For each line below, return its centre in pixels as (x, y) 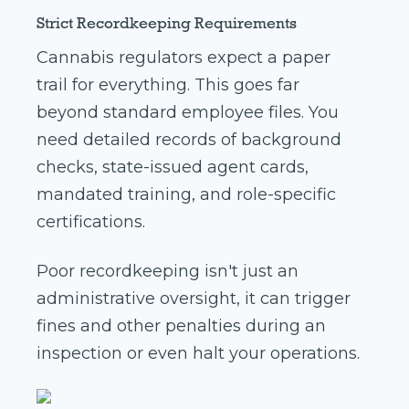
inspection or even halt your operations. (198, 354)
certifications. (93, 222)
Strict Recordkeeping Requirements (167, 23)
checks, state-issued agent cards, (173, 168)
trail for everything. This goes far (168, 85)
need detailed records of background (189, 140)
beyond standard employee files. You (188, 113)
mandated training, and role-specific (186, 195)
